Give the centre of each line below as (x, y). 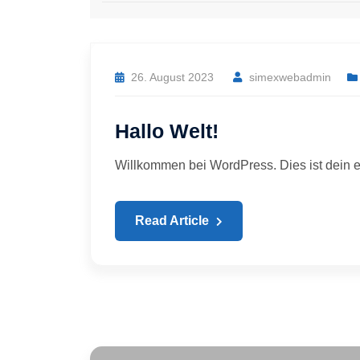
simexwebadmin (290, 77)
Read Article (174, 221)
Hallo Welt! (167, 131)
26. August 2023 (172, 77)
